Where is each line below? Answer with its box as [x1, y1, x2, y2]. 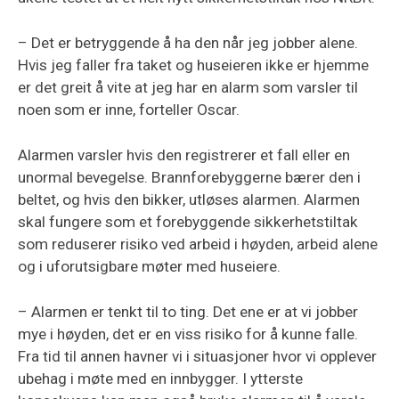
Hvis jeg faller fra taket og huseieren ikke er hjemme [18, 55, 369, 74]
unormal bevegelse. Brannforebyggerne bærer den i [18, 167, 361, 186]
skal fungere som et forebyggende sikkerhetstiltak [18, 212, 358, 231]
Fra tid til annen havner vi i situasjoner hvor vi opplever [18, 346, 377, 365]
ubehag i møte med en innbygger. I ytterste [18, 369, 303, 387]
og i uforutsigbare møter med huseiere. [18, 256, 281, 275]
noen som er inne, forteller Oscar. [18, 100, 240, 118]
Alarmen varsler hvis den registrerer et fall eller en [18, 145, 350, 164]
